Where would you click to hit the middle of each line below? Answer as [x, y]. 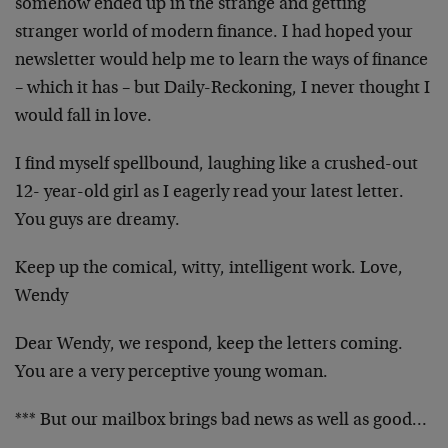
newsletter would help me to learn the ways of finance [221, 61]
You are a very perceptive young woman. [171, 373]
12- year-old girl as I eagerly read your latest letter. [209, 193]
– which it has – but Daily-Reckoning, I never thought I [222, 89]
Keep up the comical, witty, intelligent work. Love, [209, 269]
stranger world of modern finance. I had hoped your [214, 33]
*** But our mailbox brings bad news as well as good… [221, 421]
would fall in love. [83, 117]
